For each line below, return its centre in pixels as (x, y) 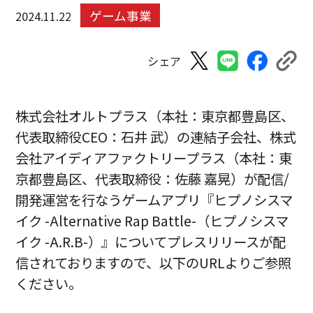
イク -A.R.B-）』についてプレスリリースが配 (151, 242)
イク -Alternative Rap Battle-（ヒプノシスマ (152, 221)
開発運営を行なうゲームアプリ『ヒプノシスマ (154, 200)
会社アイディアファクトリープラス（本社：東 (154, 158)
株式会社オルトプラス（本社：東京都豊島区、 (155, 116)
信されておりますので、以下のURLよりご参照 (154, 263)
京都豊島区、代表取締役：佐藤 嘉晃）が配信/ (153, 179)
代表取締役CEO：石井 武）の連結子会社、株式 (156, 137)
